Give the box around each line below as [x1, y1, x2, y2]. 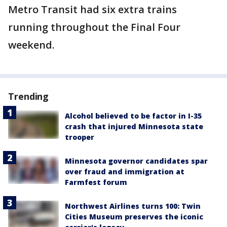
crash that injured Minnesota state [65, 122, 203, 132]
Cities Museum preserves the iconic [65, 212, 203, 222]
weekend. [8, 38, 55, 52]
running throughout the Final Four [8, 20, 180, 34]
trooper [65, 132, 94, 142]
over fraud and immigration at [65, 167, 184, 177]
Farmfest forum [65, 177, 127, 187]
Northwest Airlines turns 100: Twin [65, 201, 201, 211]
